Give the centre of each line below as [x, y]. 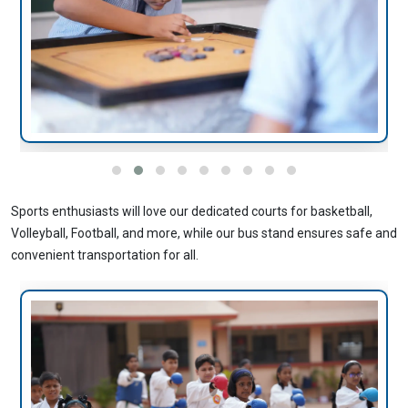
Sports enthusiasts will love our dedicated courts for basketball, [192, 212]
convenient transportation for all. [105, 255]
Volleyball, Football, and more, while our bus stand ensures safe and [204, 234]
